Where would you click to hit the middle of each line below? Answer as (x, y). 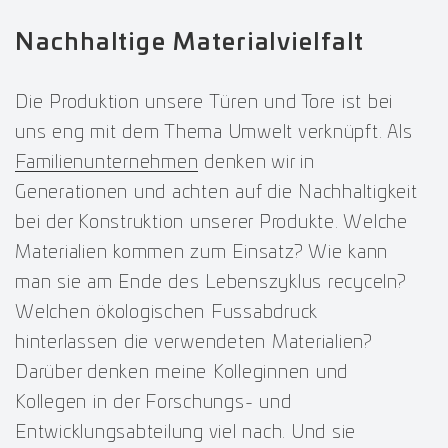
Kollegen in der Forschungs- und (153, 402)
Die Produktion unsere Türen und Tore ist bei (204, 102)
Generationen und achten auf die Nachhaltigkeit (216, 192)
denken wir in (256, 162)
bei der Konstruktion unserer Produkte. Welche (211, 222)
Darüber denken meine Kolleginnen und (181, 372)
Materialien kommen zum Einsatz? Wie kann (201, 252)
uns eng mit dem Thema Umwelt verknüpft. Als (214, 132)
